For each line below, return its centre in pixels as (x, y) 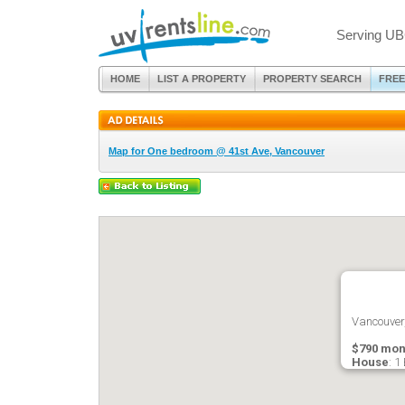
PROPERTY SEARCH (312, 79)
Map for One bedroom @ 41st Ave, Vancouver (217, 151)
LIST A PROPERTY (202, 79)
